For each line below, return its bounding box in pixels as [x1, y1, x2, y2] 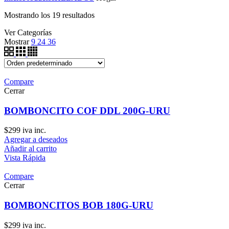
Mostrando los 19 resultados [4, 11, 95, 19]
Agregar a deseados [4, 135, 67, 144]
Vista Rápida [4, 153, 45, 163]
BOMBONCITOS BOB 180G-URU [4, 200, 153, 211]
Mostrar [4, 37, 29, 46]
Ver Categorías [4, 28, 52, 37]
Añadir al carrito [4, 144, 57, 153]
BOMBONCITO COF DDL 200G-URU [4, 105, 170, 116]
